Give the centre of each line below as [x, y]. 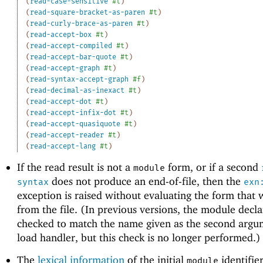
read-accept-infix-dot [73, 112]
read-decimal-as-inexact [77, 90]
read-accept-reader [67, 135]
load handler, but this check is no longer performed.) [139, 237]
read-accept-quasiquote [75, 124]
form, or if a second [213, 167]
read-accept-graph [65, 68]
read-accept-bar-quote [73, 57]
